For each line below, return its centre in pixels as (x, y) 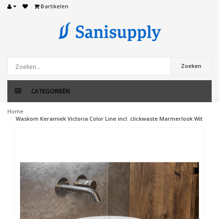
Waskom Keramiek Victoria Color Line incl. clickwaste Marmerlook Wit (109, 119)
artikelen (56, 6)
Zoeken (191, 66)
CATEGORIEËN (51, 91)
